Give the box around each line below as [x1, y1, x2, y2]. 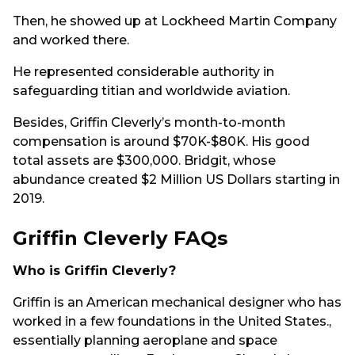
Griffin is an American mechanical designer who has [13, 294, 342, 310]
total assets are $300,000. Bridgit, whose [13, 153, 276, 169]
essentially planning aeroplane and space [13, 332, 277, 348]
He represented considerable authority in [13, 63, 274, 79]
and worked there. [13, 32, 129, 48]
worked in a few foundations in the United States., [13, 313, 331, 329]
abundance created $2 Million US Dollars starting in [13, 172, 340, 188]
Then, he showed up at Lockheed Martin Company [13, 13, 337, 29]
